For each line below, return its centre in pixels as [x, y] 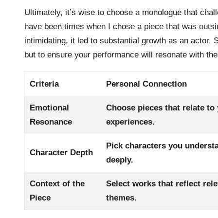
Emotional [50, 108]
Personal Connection [147, 84]
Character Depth [62, 152]
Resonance [51, 122]
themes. [122, 198]
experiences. [131, 122]
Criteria [45, 84]
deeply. [120, 160]
